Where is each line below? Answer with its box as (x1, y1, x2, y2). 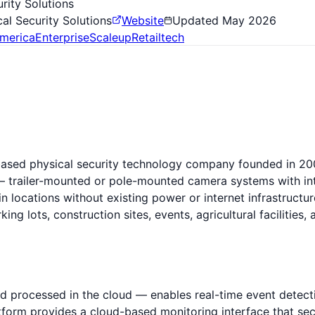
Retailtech (131, 30, 184, 44)
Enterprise (35, 30, 89, 44)
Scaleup (89, 30, 131, 44)
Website (122, 13, 164, 27)
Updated (172, 13, 222, 27)
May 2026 (222, 13, 276, 27)
